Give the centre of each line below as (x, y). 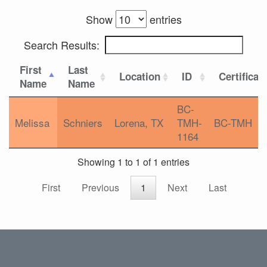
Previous (100, 188)
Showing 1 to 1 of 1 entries (133, 162)
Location (140, 76)
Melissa (32, 122)
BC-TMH (233, 122)
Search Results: (62, 45)
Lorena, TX (139, 122)
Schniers (83, 122)
